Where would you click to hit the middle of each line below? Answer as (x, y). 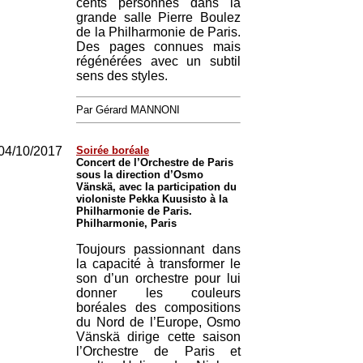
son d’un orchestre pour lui (158, 278)
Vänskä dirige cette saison (158, 337)
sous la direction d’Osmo (140, 175)
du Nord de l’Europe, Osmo (158, 322)
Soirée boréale (113, 150)
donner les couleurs (158, 293)
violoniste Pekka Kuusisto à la (152, 199)
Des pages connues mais (158, 47)
